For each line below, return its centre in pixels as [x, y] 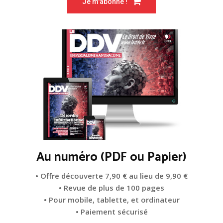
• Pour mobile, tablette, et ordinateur [111, 200]
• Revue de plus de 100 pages [111, 188]
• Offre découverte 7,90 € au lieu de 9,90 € [111, 176]
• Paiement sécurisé [111, 212]
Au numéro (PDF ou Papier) [111, 158]
